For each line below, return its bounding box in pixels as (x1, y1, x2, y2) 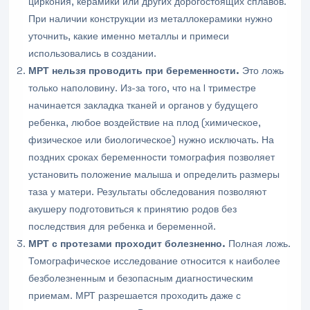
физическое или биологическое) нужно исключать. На (28, 134, 275, 146)
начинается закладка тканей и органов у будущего (28, 99, 259, 111)
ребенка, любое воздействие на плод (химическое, (28, 116, 262, 129)
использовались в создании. (28, 47, 157, 60)
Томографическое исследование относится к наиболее (28, 255, 281, 267)
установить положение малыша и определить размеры (28, 168, 280, 181)
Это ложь (239, 64, 284, 77)
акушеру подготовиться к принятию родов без (28, 203, 237, 215)
